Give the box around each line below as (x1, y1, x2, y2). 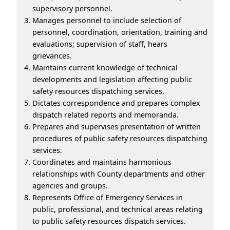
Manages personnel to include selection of (32, 15, 181, 25)
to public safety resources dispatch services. (32, 216, 186, 226)
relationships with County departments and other (32, 168, 205, 179)
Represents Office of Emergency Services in (32, 192, 183, 202)
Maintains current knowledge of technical (32, 62, 178, 72)
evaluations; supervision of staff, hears (32, 39, 167, 49)
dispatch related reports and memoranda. (32, 109, 179, 120)
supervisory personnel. (32, 3, 117, 13)
